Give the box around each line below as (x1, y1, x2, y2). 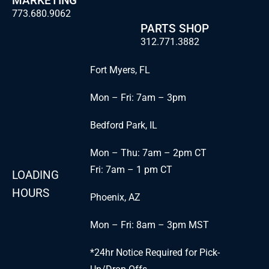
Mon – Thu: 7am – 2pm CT (89, 147, 207, 159)
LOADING (12, 168, 59, 183)
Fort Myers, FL (89, 64, 150, 76)
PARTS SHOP (141, 22, 209, 36)
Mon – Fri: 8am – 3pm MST (89, 219, 209, 231)
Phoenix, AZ (89, 192, 141, 204)
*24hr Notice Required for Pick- (89, 247, 220, 259)
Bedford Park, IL (89, 119, 157, 131)
